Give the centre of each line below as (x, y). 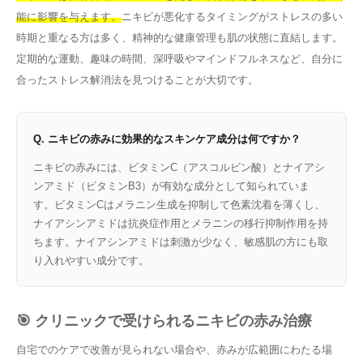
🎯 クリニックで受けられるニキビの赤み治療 (164, 320)
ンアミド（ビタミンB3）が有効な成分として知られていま (171, 186)
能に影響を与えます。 (69, 16)
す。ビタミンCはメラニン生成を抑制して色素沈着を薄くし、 (179, 204)
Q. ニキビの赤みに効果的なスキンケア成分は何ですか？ (167, 139)
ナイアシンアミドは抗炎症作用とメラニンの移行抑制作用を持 (181, 223)
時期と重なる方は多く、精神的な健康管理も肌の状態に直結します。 (179, 37)
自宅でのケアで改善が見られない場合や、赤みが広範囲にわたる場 (174, 349)
